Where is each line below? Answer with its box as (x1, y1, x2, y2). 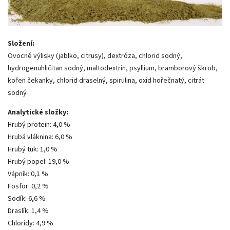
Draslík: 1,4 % (8, 206, 49, 217)
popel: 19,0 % (27, 157, 69, 167)
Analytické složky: (8, 107, 68, 118)
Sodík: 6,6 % (8, 194, 46, 204)
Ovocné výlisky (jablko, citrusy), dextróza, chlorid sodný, (8, 51, 182, 62)
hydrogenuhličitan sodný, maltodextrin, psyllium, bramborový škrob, (8, 63, 218, 74)
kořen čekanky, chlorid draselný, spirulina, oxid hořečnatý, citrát (8, 75, 204, 86)
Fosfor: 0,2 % (8, 181, 49, 192)
